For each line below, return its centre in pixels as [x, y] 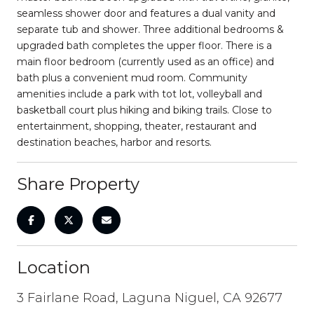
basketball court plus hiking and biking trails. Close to [144, 110]
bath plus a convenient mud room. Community [132, 77]
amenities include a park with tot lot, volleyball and [139, 94]
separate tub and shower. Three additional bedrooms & [150, 29]
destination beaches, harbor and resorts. [114, 142]
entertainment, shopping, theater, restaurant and [137, 126]
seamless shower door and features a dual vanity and [146, 13]
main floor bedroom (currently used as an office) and [145, 61]
